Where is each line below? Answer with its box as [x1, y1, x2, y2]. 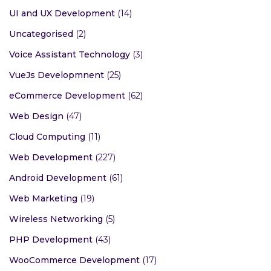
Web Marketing [9, 192, 77, 204]
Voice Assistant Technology [9, 48, 130, 60]
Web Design [9, 110, 64, 122]
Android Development [9, 172, 106, 183]
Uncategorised [9, 28, 73, 39]
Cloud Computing [9, 131, 85, 142]
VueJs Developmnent [9, 69, 104, 80]
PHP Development [9, 233, 93, 245]
